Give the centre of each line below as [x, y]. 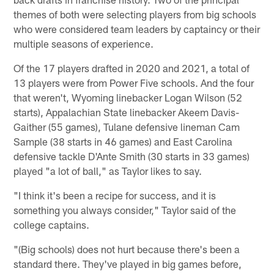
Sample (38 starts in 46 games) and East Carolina [123, 142]
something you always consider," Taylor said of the [125, 210]
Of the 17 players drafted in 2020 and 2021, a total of [132, 68]
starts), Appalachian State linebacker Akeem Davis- [127, 112]
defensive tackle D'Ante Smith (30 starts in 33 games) [132, 156]
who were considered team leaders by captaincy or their [137, 29]
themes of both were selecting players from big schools [135, 14]
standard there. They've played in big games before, [128, 264]
